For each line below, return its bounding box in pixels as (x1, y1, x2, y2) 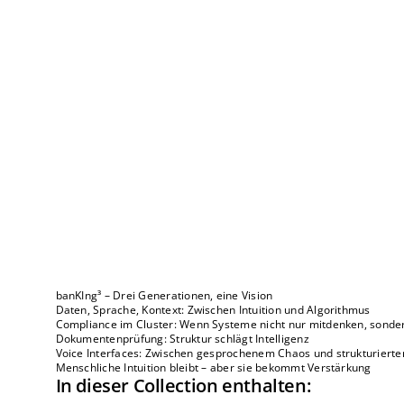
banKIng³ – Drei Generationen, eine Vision (55, 288, 273, 304)
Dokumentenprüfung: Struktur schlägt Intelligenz (55, 331, 309, 347)
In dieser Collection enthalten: (55, 373, 311, 399)
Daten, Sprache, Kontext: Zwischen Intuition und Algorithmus (55, 302, 371, 318)
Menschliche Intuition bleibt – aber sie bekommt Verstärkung (55, 360, 372, 376)
